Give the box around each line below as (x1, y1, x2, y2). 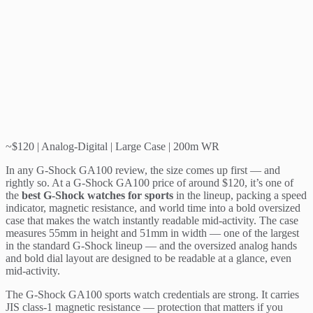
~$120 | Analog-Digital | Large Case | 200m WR (6, 140, 219, 152)
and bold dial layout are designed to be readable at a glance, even (6, 252, 291, 264)
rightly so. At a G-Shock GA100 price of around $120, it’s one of (6, 176, 293, 189)
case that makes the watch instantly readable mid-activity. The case (6, 214, 298, 226)
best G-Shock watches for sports (22, 189, 173, 201)
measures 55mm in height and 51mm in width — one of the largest (6, 226, 299, 239)
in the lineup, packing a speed (173, 189, 307, 201)
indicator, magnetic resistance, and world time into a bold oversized (6, 201, 300, 214)
